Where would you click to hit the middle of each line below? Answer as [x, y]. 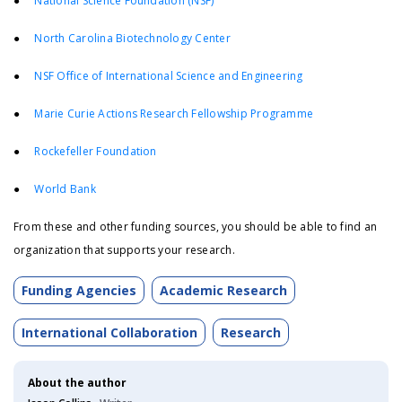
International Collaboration [109, 333]
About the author [77, 383]
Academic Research [223, 291]
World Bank [65, 189]
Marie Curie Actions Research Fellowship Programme [174, 114]
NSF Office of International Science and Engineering [169, 76]
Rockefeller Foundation [96, 152]
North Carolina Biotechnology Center [132, 39]
